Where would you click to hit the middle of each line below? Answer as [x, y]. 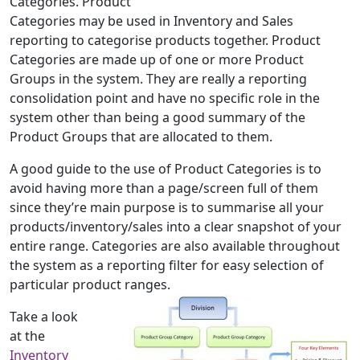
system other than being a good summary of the [157, 118]
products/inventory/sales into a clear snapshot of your [176, 227]
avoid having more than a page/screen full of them [164, 188]
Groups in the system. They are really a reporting [158, 79]
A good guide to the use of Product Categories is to [166, 169]
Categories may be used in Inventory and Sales [151, 21]
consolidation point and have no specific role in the [165, 98]
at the [27, 336]
